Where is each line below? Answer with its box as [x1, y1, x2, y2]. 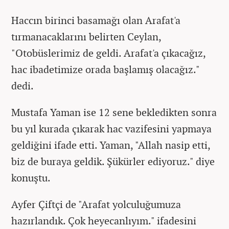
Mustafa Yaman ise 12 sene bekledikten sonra [11, 105, 217, 119]
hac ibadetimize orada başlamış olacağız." [11, 62, 199, 76]
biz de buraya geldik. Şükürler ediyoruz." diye [11, 154, 215, 168]
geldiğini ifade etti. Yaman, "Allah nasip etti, [11, 138, 210, 152]
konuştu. [11, 170, 51, 185]
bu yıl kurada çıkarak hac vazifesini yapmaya [11, 121, 212, 135]
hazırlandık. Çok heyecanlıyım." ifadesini [11, 213, 196, 227]
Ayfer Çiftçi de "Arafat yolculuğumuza [11, 197, 181, 211]
